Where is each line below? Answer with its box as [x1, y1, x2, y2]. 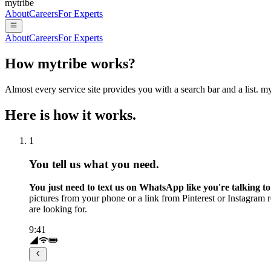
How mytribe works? [5, 56, 135, 72]
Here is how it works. [5, 107, 136, 123]
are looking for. [29, 204, 87, 215]
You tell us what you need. [29, 157, 159, 171]
